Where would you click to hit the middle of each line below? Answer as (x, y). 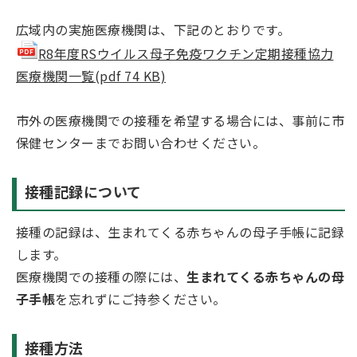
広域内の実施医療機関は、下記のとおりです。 (153, 29)
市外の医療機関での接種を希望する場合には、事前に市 (180, 120)
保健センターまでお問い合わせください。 (141, 143)
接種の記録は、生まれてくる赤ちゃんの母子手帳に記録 (180, 232)
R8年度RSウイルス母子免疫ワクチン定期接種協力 (186, 53)
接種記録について (83, 191)
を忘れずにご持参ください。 (141, 299)
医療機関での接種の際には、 (102, 277)
